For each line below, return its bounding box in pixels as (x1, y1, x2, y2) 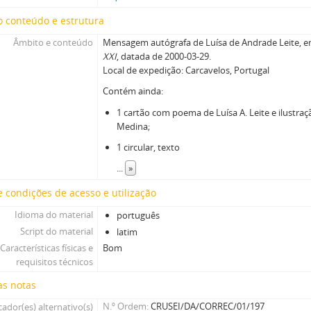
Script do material (19, 225, 93, 237)
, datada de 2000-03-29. (117, 50, 212, 62)
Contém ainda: (103, 85, 164, 97)
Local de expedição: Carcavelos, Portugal (103, 64, 270, 76)
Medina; (117, 120, 151, 133)
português (117, 209, 160, 221)
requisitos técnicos (15, 255, 93, 268)
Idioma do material (14, 208, 93, 221)
